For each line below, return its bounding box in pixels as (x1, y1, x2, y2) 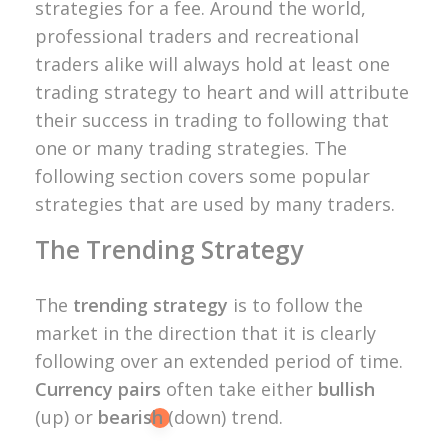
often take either (161, 377, 318, 402)
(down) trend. (163, 405, 283, 430)
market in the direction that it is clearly (35, 321, 376, 346)
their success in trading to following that (35, 107, 389, 132)
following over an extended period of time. (35, 349, 403, 374)
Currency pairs (35, 377, 161, 402)
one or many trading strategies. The (35, 135, 347, 160)
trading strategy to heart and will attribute (35, 79, 409, 104)
